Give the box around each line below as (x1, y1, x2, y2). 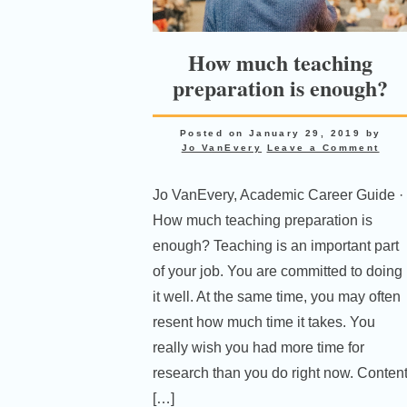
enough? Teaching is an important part (152, 238, 399, 254)
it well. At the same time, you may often (152, 289, 401, 305)
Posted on (179, 128, 249, 139)
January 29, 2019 (248, 128, 362, 139)
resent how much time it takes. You (152, 314, 375, 331)
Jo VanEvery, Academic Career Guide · (152, 187, 403, 203)
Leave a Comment (266, 143, 380, 154)
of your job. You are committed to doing (152, 263, 402, 280)
